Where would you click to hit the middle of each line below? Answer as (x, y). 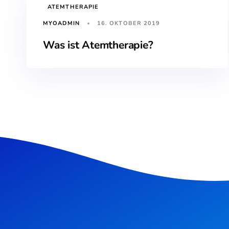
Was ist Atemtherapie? (98, 45)
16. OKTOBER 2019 (129, 23)
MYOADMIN (61, 24)
